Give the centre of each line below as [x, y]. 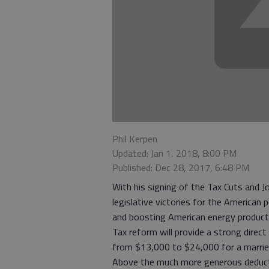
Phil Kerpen [135, 139]
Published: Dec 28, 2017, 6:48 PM [181, 168]
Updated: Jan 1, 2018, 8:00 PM [174, 153]
